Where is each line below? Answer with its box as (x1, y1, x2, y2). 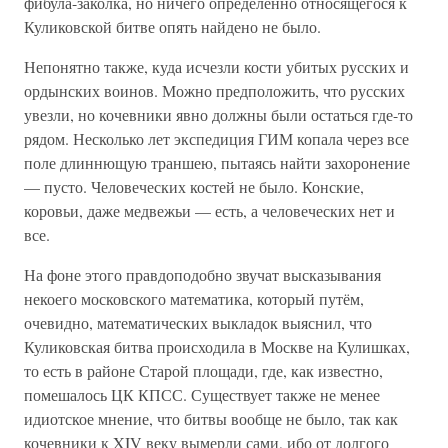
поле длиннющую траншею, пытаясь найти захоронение (24, 152, 410, 173)
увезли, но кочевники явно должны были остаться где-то (24, 104, 413, 125)
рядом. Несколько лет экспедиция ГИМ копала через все (24, 128, 409, 149)
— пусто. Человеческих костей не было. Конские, (24, 176, 364, 197)
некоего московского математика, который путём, (24, 288, 364, 309)
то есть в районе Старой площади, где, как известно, (24, 360, 383, 381)
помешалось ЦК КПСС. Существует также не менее (24, 384, 380, 405)
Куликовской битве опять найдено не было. (24, 16, 321, 37)
